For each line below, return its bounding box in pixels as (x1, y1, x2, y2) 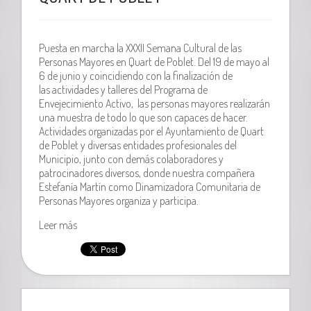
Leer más (39, 217, 78, 232)
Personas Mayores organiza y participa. (39, 193, 199, 208)
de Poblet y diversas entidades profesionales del (39, 137, 237, 152)
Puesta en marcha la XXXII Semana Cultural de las (39, 40, 242, 55)
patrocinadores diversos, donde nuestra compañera (39, 165, 255, 180)
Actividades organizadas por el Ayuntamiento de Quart (39, 124, 264, 138)
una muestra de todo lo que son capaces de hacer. (39, 110, 249, 124)
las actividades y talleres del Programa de (39, 82, 208, 96)
